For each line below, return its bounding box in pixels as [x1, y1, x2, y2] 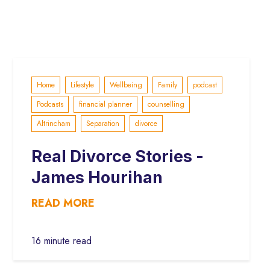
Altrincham [36, 118, 71, 129]
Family [157, 79, 177, 90]
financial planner [78, 98, 132, 110]
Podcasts [36, 98, 63, 110]
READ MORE [31, 195, 95, 212]
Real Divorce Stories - [31, 146, 204, 166]
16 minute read [31, 233, 92, 248]
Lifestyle [70, 79, 94, 90]
